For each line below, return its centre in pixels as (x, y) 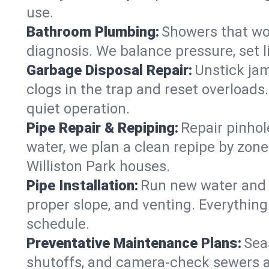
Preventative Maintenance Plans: (134, 243)
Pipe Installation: (82, 186)
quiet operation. (78, 109)
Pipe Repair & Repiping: (102, 128)
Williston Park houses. (98, 166)
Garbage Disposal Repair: (109, 70)
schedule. (58, 224)
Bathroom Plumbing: (93, 32)
